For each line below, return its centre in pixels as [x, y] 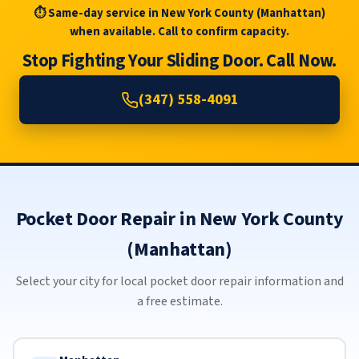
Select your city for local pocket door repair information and [179, 282]
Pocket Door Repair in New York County [179, 220]
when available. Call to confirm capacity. [179, 32]
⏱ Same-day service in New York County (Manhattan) [179, 14]
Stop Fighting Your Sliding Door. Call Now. [179, 61]
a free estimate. [179, 302]
